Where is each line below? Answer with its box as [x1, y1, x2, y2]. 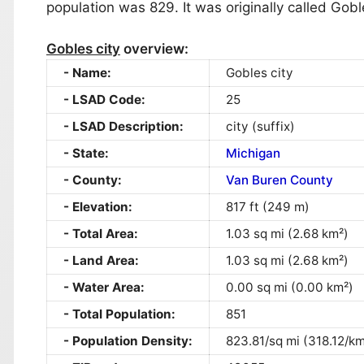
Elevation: [72, 198, 132, 214]
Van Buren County [226, 171, 333, 188]
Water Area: [72, 279, 145, 295]
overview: [120, 40, 188, 57]
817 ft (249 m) [226, 198, 310, 214]
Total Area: [72, 225, 138, 241]
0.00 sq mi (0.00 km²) [226, 279, 353, 295]
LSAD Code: [72, 91, 145, 107]
